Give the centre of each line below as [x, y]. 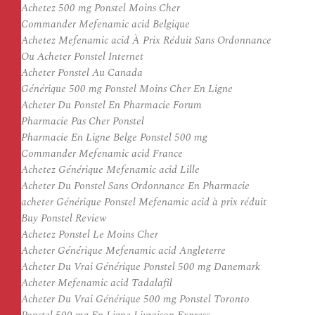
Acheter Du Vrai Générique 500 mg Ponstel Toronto [135, 299]
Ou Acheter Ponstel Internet [82, 57]
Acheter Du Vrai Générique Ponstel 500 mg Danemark [141, 267]
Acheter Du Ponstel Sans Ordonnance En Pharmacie [135, 186]
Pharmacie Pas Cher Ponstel [83, 121]
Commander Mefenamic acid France [102, 154]
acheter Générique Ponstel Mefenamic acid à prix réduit [144, 202]
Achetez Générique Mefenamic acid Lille [110, 170]
